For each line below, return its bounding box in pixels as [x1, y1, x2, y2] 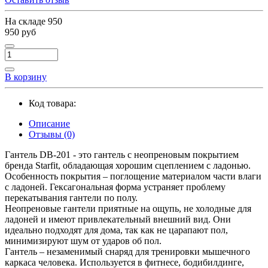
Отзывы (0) [29, 129, 75, 139]
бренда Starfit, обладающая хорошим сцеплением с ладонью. [5, 160, 251, 170]
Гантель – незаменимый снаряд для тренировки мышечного [5, 246, 250, 257]
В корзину [5, 71, 47, 82]
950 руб [5, 26, 36, 37]
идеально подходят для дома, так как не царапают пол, [5, 224, 228, 235]
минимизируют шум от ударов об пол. [5, 235, 162, 246]
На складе [5, 16, 48, 26]
